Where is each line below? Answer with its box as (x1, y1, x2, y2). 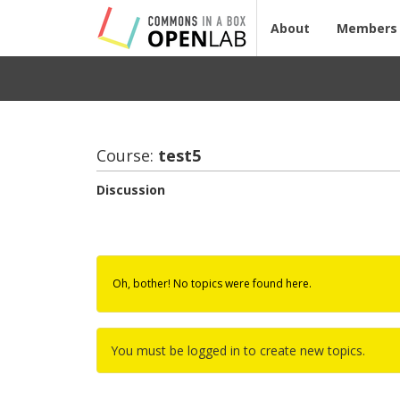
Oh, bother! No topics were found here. (112, 276, 312, 291)
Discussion (96, 181, 166, 198)
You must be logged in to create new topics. (111, 342, 366, 359)
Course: (96, 145, 154, 166)
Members (337, 20, 397, 37)
